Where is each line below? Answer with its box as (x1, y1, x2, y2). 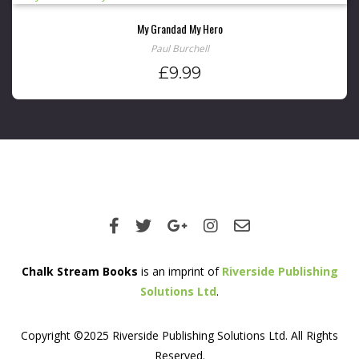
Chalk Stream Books (21, 264, 138, 280)
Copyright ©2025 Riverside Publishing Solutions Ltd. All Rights (21, 328, 338, 344)
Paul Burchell (150, 42, 209, 56)
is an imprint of (137, 264, 222, 280)
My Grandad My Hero (136, 20, 223, 38)
